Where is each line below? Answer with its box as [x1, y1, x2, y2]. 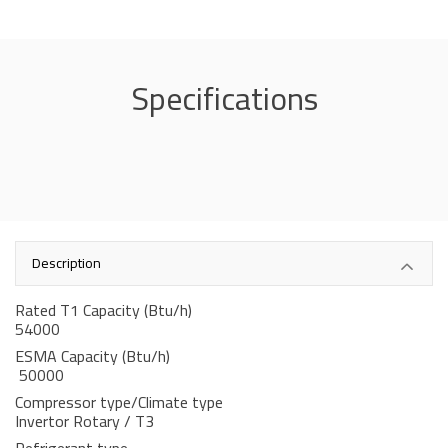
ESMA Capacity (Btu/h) [15, 341, 406, 372]
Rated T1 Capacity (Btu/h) [15, 295, 404, 326]
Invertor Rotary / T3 [15, 406, 154, 437]
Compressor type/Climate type [15, 387, 411, 418]
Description [32, 250, 101, 277]
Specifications [130, 68, 318, 128]
